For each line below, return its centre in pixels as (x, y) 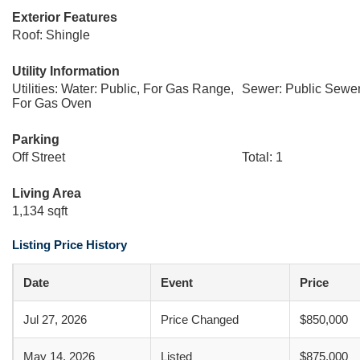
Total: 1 (262, 157)
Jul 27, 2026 (55, 319)
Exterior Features (65, 17)
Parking (36, 139)
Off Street (39, 157)
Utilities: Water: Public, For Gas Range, (123, 89)
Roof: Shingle (51, 35)
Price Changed (200, 319)
